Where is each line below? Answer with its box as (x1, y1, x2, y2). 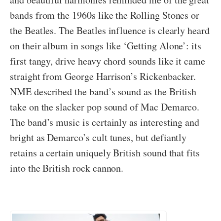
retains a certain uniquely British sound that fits (10, 146, 200, 160)
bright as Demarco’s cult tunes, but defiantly (10, 131, 187, 145)
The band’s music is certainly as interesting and (10, 115, 200, 129)
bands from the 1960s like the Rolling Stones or (10, 8, 200, 22)
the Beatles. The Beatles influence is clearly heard (10, 24, 210, 37)
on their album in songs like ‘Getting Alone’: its (10, 39, 202, 53)
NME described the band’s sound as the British (10, 85, 197, 99)
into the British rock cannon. (10, 161, 124, 175)
